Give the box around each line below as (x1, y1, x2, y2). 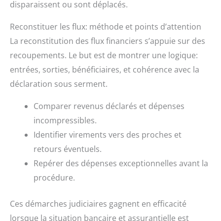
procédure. (34, 172, 75, 183)
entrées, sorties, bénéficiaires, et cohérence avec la (10, 64, 199, 75)
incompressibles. (34, 114, 97, 126)
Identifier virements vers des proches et (34, 129, 182, 140)
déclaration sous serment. (10, 78, 108, 89)
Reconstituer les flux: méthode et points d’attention (10, 21, 201, 32)
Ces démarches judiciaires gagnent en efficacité (10, 198, 186, 209)
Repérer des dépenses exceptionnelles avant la (34, 157, 208, 169)
